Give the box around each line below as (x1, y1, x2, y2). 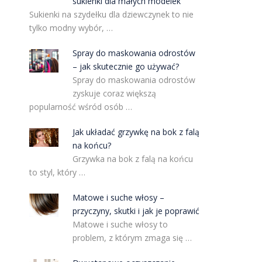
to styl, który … (29, 167, 85, 178)
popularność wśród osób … (29, 101, 132, 112)
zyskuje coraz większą (73, 88, 157, 99)
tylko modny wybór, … (29, 22, 113, 33)
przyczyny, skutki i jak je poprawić (73, 205, 200, 216)
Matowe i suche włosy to (73, 219, 168, 230)
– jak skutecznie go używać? (73, 61, 180, 72)
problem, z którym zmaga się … (73, 232, 192, 243)
